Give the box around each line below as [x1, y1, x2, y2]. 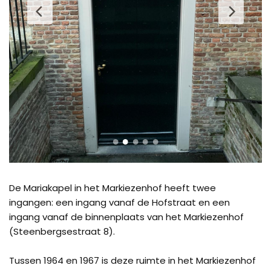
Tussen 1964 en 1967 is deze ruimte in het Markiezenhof [9, 254, 256, 267]
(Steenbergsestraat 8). [9, 225, 115, 238]
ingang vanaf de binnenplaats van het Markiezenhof [9, 211, 244, 223]
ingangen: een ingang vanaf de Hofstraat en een [9, 196, 230, 209]
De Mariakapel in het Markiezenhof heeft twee [9, 181, 216, 194]
